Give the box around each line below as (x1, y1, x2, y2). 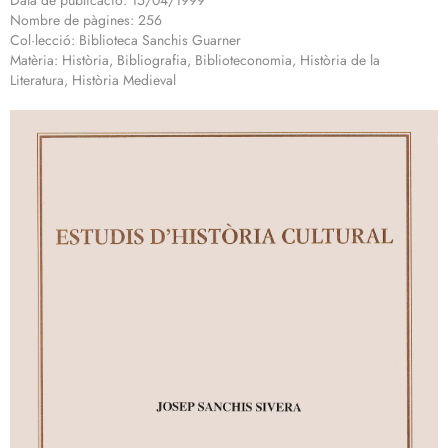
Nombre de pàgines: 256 (10, 10, 162, 31)
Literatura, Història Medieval (10, 70, 176, 91)
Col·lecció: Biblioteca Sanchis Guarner (10, 30, 241, 51)
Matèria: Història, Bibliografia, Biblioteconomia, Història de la (10, 50, 380, 71)
